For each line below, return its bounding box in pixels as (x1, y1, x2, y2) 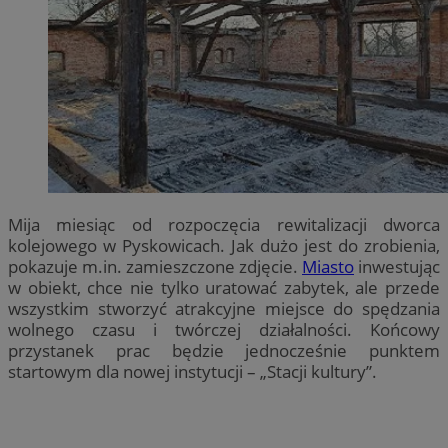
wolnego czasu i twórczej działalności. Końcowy (8, 318, 440, 342)
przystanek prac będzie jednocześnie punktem (8, 339, 440, 363)
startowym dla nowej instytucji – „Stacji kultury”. (8, 360, 377, 384)
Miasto (302, 255, 354, 279)
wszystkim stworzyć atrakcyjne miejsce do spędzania (8, 297, 440, 321)
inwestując (354, 255, 440, 279)
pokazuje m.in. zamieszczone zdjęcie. (8, 255, 302, 279)
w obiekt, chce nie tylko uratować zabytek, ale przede (8, 276, 440, 300)
